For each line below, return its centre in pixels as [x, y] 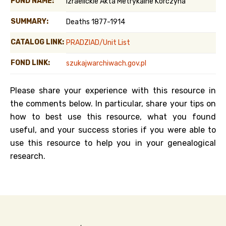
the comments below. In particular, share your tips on [113, 104]
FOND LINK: [30, 63]
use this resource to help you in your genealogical [113, 143]
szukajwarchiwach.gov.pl [106, 63]
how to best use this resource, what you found [113, 117]
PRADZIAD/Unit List [98, 43]
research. [28, 156]
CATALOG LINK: [37, 42]
